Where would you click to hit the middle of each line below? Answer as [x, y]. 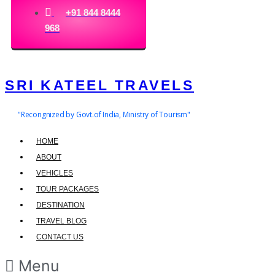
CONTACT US [60, 237]
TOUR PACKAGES [68, 189]
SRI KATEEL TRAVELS [99, 85]
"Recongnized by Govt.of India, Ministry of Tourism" [104, 114]
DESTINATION [60, 205]
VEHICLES [55, 173]
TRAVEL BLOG [61, 221]
